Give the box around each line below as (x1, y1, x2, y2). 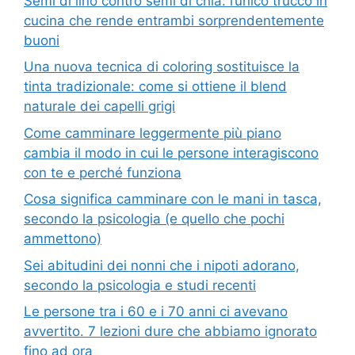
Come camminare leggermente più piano (24, 124, 281, 141)
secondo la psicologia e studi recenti (24, 277, 256, 293)
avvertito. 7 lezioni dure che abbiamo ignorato (24, 323, 317, 340)
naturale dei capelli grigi (24, 98, 175, 115)
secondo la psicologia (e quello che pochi (24, 211, 284, 227)
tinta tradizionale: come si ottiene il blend (24, 78, 287, 95)
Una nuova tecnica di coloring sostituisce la (24, 59, 300, 75)
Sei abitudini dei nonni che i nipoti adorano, (24, 257, 300, 273)
